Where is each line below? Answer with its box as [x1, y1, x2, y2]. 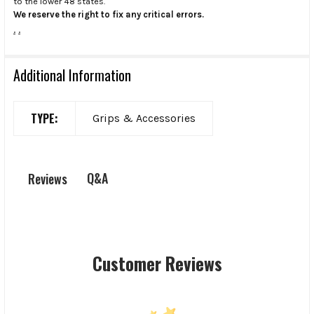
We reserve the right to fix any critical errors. [13, 9, 204, 20]
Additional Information [13, 64, 131, 86]
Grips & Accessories [93, 111, 196, 125]
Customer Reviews [92, 250, 222, 276]
